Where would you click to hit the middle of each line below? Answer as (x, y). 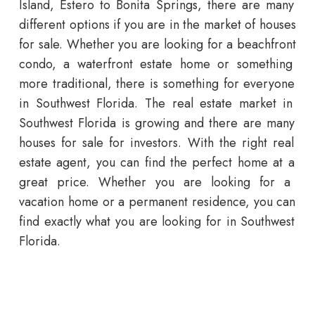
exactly (60, 222)
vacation (41, 202)
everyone (267, 84)
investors (152, 143)
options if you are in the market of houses (181, 25)
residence (217, 202)
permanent (156, 202)
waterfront (101, 64)
